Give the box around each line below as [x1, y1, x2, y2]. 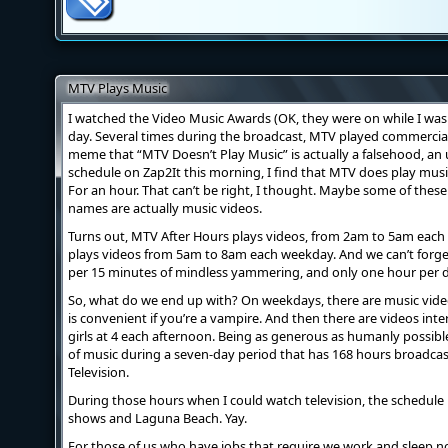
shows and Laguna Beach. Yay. [68, 409, 247, 427]
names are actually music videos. [68, 199, 262, 217]
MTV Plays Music [68, 79, 167, 97]
